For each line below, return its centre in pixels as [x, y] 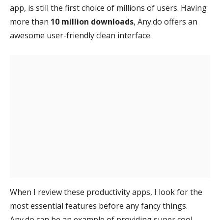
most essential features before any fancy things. [99, 206]
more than [30, 22]
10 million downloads [92, 22]
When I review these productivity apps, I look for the [106, 192]
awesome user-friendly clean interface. [81, 35]
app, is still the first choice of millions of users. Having [108, 8]
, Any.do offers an [165, 22]
